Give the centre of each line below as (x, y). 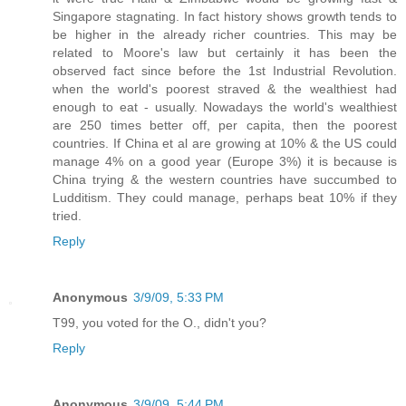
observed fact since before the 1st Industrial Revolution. (225, 71)
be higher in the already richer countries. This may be (225, 35)
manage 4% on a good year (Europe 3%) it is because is (225, 162)
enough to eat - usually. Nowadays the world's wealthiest (225, 107)
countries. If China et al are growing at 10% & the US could (225, 144)
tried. (67, 216)
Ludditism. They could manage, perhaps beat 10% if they (225, 198)
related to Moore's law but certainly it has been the (225, 53)
